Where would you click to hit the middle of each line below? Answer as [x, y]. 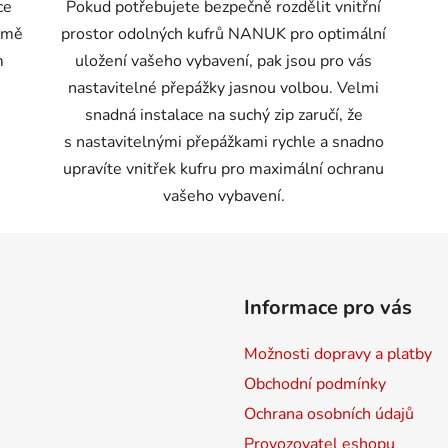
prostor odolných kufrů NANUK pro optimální [224, 33]
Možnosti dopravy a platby [338, 353]
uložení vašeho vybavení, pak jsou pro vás [224, 60]
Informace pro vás [328, 307]
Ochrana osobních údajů [329, 413]
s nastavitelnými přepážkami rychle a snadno [223, 141]
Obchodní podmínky [315, 383]
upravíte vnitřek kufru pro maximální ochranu [224, 168]
